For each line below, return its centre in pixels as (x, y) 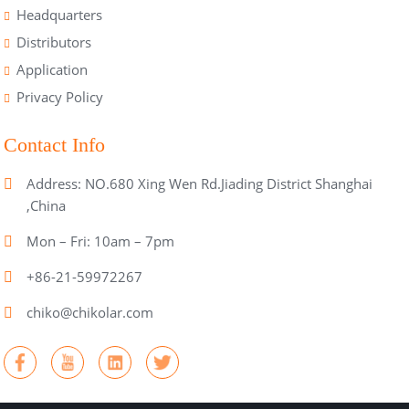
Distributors (54, 42)
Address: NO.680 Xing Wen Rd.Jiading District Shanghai (200, 184)
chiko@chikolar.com (90, 313)
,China (47, 206)
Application (52, 70)
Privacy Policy (60, 97)
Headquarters (60, 15)
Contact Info (55, 145)
